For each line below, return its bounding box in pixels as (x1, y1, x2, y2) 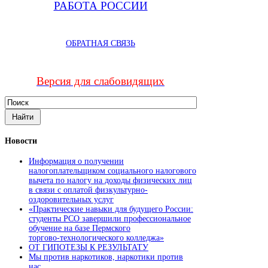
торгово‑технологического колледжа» (29, 233, 164, 243)
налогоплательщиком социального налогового (29, 166, 196, 176)
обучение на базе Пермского (29, 224, 130, 233)
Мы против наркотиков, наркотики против (29, 252, 183, 262)
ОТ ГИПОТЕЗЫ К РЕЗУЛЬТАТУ (29, 243, 148, 252)
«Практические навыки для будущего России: (29, 205, 193, 214)
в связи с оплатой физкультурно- (29, 185, 148, 195)
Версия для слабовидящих (36, 75, 165, 87)
